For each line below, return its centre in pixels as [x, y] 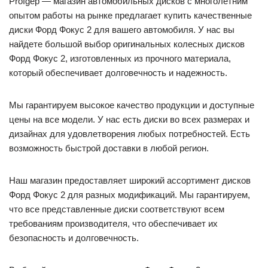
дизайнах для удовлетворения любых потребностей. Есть [130, 134]
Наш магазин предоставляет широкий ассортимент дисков [130, 181]
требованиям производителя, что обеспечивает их [113, 224]
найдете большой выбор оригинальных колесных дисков [127, 44]
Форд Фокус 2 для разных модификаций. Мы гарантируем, [130, 195]
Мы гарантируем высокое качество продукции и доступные [132, 105]
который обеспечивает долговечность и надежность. [118, 73]
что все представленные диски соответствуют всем [117, 209]
